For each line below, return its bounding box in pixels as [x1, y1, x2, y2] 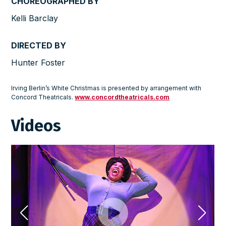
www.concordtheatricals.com [75, 93, 170, 101]
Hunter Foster [11, 58, 66, 68]
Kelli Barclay [11, 13, 59, 24]
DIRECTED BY [11, 40, 67, 51]
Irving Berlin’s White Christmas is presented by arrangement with [11, 84, 202, 92]
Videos [11, 116, 62, 136]
